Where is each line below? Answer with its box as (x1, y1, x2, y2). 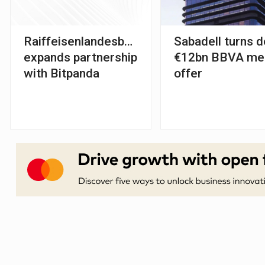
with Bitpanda (23, 66, 99, 80)
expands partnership (23, 50, 137, 64)
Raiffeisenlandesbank (23, 34, 144, 49)
